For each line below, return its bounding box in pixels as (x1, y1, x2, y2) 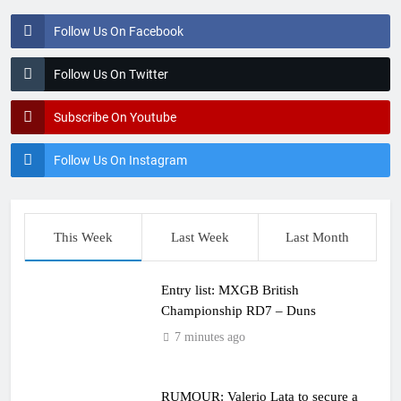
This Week (53, 230, 113, 244)
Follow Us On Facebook (54, 24, 183, 38)
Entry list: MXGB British (160, 282, 299, 297)
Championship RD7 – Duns (160, 303, 316, 318)
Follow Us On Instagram (54, 153, 187, 167)
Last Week (170, 230, 229, 244)
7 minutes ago (174, 330, 245, 344)
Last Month (286, 230, 350, 244)
